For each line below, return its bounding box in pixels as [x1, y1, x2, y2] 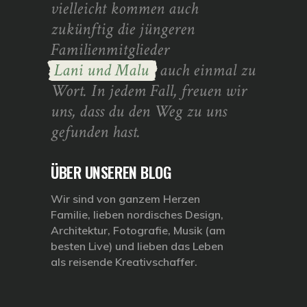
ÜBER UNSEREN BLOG [51, 160, 171, 183]
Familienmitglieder [51, 38, 169, 61]
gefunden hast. [51, 120, 140, 143]
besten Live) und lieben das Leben [51, 238, 223, 253]
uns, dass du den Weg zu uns [51, 99, 227, 123]
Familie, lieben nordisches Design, [51, 207, 223, 221]
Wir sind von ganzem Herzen [51, 191, 200, 206]
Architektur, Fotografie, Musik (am [51, 223, 225, 237]
